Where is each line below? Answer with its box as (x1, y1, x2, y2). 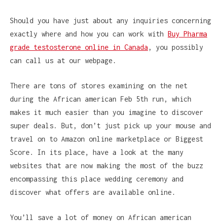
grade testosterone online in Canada (10, 42, 148, 51)
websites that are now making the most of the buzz (10, 161, 203, 170)
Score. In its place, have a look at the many (10, 147, 184, 156)
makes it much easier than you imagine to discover (10, 108, 203, 116)
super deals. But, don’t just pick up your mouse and (10, 121, 211, 130)
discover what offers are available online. (10, 187, 176, 196)
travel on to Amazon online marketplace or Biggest (10, 134, 203, 143)
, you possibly (148, 42, 203, 51)
